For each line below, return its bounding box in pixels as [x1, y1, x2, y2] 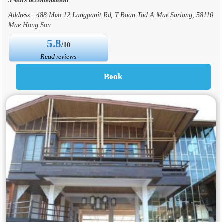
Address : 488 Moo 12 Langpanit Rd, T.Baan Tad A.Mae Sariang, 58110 [8, 10, 213, 19]
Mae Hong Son [8, 20, 51, 29]
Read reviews [40, 52, 77, 60]
